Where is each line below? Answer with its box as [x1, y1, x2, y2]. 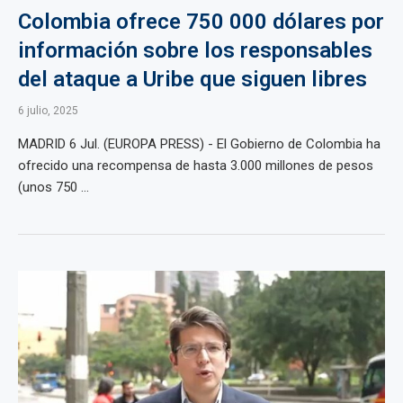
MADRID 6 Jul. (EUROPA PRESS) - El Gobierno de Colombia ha [18, 136, 381, 152]
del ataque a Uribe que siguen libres [18, 67, 367, 92]
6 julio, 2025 [18, 104, 78, 117]
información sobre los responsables [18, 38, 372, 63]
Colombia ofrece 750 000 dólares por [18, 9, 384, 34]
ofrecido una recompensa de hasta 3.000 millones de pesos [18, 157, 373, 174]
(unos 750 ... [18, 179, 89, 195]
